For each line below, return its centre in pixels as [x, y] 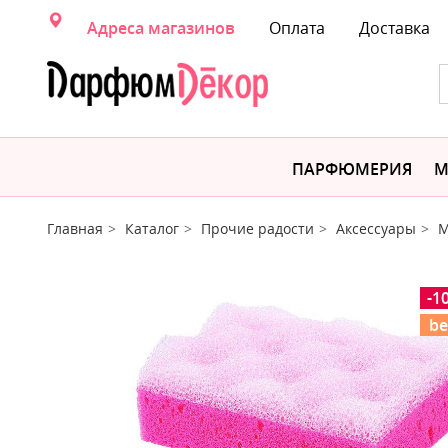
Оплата [297, 28]
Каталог [152, 228]
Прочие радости [257, 228]
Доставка [394, 28]
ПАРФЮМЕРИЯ [352, 169]
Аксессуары [376, 228]
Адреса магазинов [161, 28]
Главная [75, 228]
